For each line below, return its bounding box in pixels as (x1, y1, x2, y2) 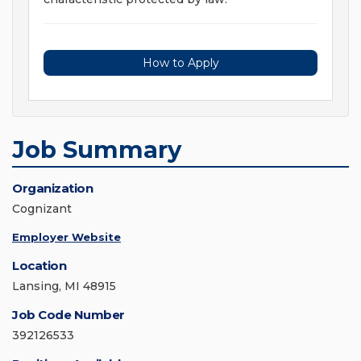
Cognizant (12, 201, 72, 217)
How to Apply (142, 56, 219, 71)
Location (12, 258, 66, 274)
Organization (12, 180, 93, 197)
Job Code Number (12, 307, 125, 323)
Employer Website (12, 230, 121, 244)
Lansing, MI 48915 (12, 279, 116, 294)
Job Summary (12, 135, 181, 164)
